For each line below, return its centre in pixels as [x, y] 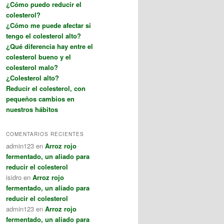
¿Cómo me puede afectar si [48, 25]
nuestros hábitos [32, 109]
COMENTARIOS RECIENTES [45, 134]
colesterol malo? [32, 67]
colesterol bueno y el [38, 56]
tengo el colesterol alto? [43, 35]
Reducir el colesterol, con [46, 88]
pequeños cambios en [40, 98]
